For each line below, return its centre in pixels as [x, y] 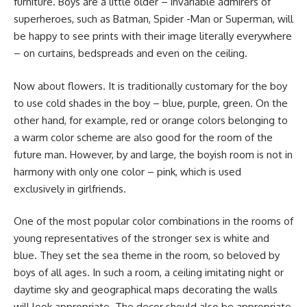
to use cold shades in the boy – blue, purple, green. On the [151, 103]
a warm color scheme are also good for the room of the [143, 137]
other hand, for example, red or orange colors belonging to [151, 120]
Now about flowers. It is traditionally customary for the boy [150, 86]
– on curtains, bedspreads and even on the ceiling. [131, 53]
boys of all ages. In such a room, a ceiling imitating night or [149, 272]
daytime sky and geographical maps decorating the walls [146, 290]
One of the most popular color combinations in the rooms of [153, 221]
